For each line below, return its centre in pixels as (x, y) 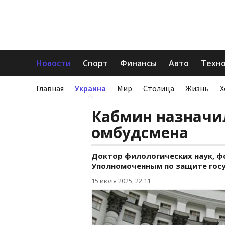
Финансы (138, 63)
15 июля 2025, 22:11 (121, 181)
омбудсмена (140, 132)
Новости (53, 63)
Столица (159, 88)
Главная (50, 88)
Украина (90, 88)
